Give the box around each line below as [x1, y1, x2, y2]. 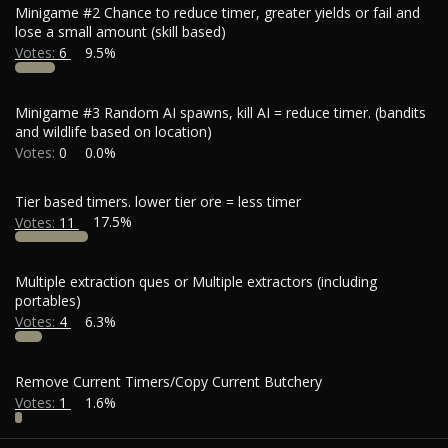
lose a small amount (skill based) [15, 21, 226, 41]
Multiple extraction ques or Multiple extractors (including [15, 272, 377, 292]
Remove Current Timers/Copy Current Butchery [15, 372, 322, 392]
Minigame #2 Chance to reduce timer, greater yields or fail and [15, 2, 420, 22]
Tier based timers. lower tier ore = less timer [15, 191, 301, 211]
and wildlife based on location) [15, 121, 212, 141]
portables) [15, 291, 81, 311]
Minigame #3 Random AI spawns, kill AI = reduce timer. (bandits [15, 102, 426, 122]
